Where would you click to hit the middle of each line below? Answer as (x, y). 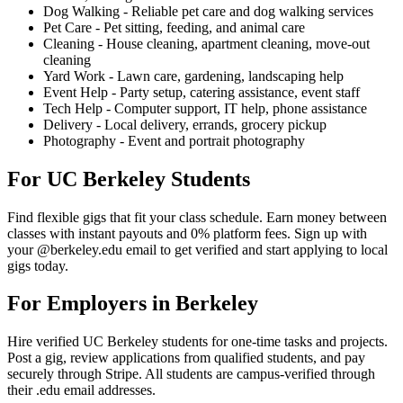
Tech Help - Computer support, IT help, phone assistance (205, 108)
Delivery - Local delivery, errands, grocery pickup (185, 124)
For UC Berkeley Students (129, 179)
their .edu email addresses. (81, 390)
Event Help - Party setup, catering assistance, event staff (201, 92)
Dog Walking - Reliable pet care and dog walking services (208, 11)
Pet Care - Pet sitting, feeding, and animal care (174, 27)
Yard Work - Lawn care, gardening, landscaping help (193, 76)
